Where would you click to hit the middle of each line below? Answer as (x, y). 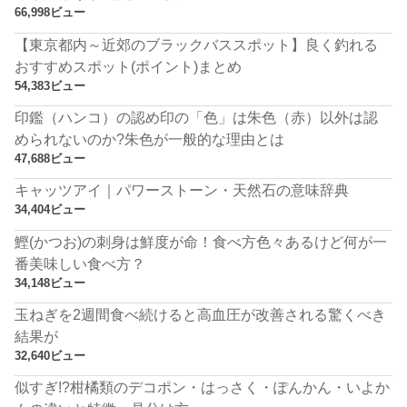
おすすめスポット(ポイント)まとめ (129, 66)
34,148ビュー (50, 283)
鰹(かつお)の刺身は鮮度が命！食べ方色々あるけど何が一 (201, 241)
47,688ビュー (50, 158)
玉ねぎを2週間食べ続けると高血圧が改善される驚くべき (201, 314)
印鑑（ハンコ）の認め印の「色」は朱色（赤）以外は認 (197, 117)
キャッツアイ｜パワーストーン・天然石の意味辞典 (182, 190)
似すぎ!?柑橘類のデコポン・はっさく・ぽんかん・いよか (203, 387)
